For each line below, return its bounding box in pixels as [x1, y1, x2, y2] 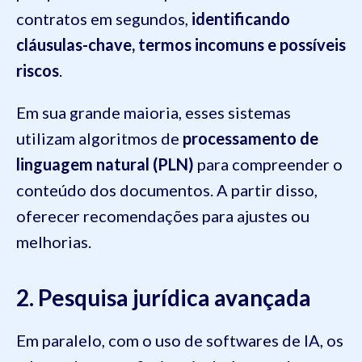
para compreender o [194, 154, 343, 175]
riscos [16, 61, 59, 81]
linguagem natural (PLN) [16, 154, 194, 175]
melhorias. [16, 232, 91, 252]
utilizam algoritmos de [16, 128, 183, 149]
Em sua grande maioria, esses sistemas [16, 103, 291, 123]
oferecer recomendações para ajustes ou [16, 206, 309, 226]
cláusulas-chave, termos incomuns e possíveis [16, 35, 346, 55]
